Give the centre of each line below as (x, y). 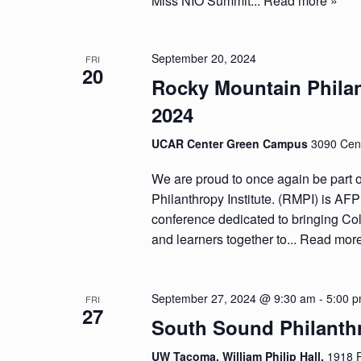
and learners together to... (226, 239)
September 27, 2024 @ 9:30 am (234, 298)
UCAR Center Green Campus (232, 143)
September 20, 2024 (204, 58)
